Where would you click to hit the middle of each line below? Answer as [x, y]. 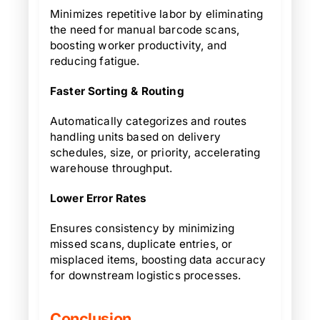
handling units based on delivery [135, 137]
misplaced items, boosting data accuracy [158, 260]
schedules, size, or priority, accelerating [155, 152]
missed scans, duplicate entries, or [141, 244]
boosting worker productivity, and [139, 45]
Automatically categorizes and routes [149, 121]
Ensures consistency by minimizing [142, 228]
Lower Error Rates [99, 198]
